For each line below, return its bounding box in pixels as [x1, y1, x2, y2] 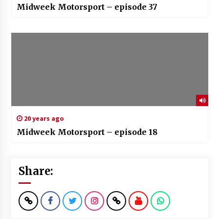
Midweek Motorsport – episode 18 [16, 127, 157, 137]
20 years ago [22, 114, 64, 123]
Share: [18, 164, 53, 178]
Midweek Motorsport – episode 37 [16, 2, 157, 12]
